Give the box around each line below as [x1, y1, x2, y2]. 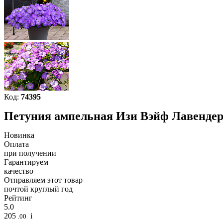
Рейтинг [4, 194, 32, 203]
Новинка [4, 131, 34, 140]
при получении [4, 149, 56, 158]
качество [4, 167, 33, 176]
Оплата [4, 140, 29, 149]
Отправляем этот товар [4, 176, 83, 185]
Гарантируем [4, 158, 48, 167]
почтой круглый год [4, 185, 73, 194]
